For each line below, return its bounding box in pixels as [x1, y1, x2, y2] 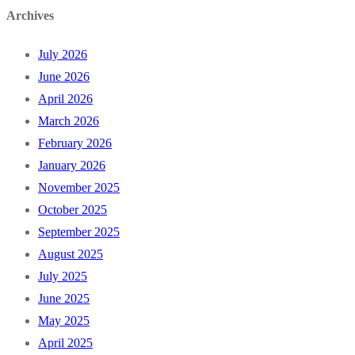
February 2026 [38, 136, 112, 151]
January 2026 [38, 158, 105, 173]
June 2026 [38, 70, 90, 84]
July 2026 [38, 48, 87, 62]
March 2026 [38, 114, 99, 128]
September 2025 [38, 225, 120, 239]
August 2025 [38, 247, 103, 261]
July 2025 [38, 269, 87, 284]
